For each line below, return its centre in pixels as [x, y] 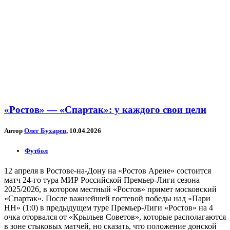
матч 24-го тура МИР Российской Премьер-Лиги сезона [102, 180]
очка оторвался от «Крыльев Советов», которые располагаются [115, 217]
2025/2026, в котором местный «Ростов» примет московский [110, 189]
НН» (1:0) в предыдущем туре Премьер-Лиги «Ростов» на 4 [109, 207]
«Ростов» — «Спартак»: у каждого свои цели [105, 110]
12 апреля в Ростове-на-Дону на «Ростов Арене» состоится [108, 170]
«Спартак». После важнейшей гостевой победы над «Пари [107, 198]
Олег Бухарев [45, 131]
